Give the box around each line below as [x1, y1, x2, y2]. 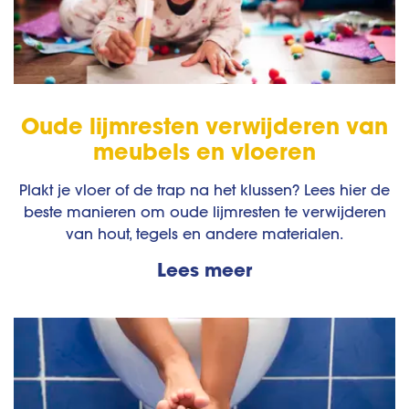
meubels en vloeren [93, 136, 316, 167]
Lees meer [157, 257, 252, 282]
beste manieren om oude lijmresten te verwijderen [23, 203, 386, 222]
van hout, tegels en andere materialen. [66, 225, 343, 244]
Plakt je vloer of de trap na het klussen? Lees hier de [19, 181, 390, 200]
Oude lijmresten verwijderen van [21, 110, 388, 142]
